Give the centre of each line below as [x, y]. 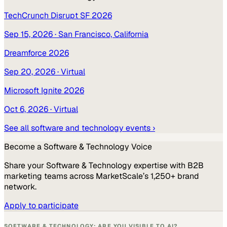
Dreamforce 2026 [36, 53]
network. [20, 186]
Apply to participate [41, 205]
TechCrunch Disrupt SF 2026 [58, 15]
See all [17, 128]
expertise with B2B [168, 165]
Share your [25, 165]
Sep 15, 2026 [28, 34]
